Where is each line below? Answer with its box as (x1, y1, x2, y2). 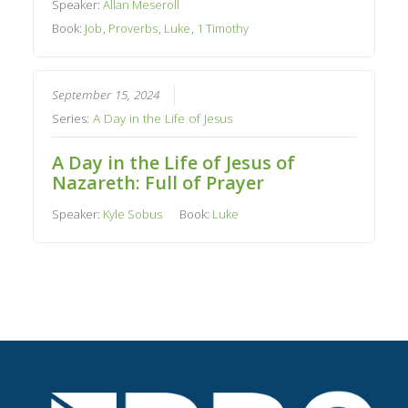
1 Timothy (197, 19, 250, 36)
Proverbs (108, 19, 158, 36)
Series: (52, 110, 94, 127)
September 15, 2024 (52, 87, 160, 104)
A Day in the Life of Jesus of (52, 150, 296, 176)
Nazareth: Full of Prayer (52, 170, 265, 196)
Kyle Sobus (103, 206, 163, 223)
